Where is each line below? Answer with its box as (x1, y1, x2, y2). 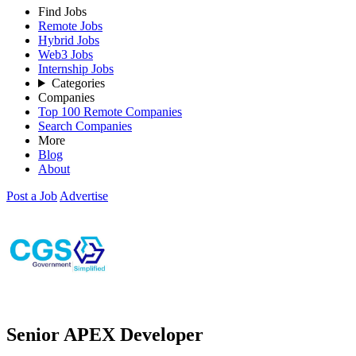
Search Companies (38, 119, 132, 133)
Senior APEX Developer (6, 323, 203, 345)
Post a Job (6, 189, 57, 203)
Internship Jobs (38, 62, 114, 75)
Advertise (60, 189, 108, 203)
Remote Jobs (38, 19, 103, 33)
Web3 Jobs (38, 48, 93, 61)
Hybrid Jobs (38, 33, 99, 47)
